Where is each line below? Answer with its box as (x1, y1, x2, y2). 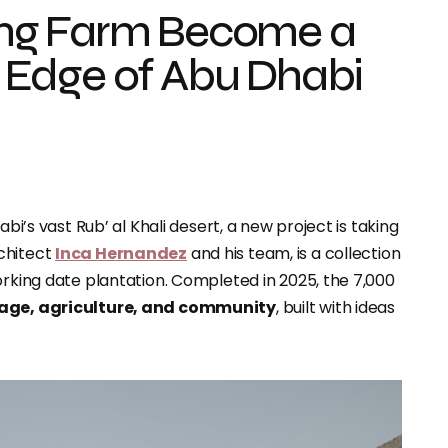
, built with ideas (275, 296, 395, 319)
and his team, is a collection (187, 242, 401, 265)
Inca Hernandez (55, 242, 188, 265)
